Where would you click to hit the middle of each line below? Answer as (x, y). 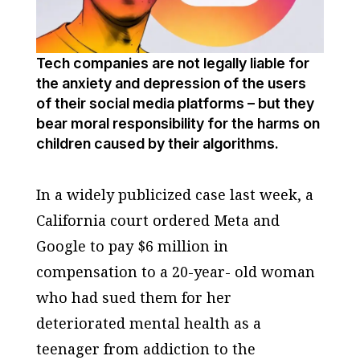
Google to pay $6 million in (132, 245)
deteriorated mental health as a (148, 323)
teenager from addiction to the (145, 348)
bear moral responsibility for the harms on (178, 123)
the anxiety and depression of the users (171, 83)
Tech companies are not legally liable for (172, 63)
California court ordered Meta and (157, 220)
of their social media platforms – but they (175, 103)
